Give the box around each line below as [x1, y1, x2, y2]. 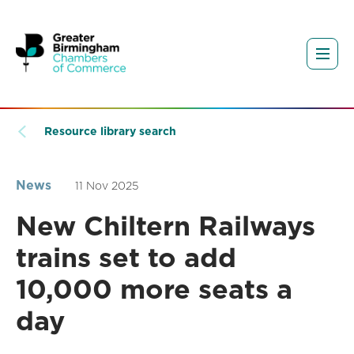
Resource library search [44, 125, 176, 138]
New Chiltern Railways [16, 209, 315, 243]
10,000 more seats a [16, 273, 292, 306]
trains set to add [16, 241, 236, 274]
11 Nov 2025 [75, 179, 138, 193]
